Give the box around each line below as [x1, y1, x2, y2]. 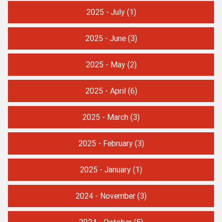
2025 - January [80, 164, 131, 174]
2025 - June [85, 33, 126, 43]
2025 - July [86, 6, 125, 17]
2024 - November [75, 190, 135, 201]
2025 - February [78, 138, 133, 148]
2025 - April [85, 85, 126, 96]
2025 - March [82, 111, 128, 122]
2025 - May [85, 59, 125, 69]
